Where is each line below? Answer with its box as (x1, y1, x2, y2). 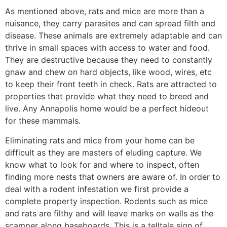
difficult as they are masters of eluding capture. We (5, 147, 202, 158)
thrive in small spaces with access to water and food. (5, 43, 210, 53)
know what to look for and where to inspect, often (5, 159, 199, 170)
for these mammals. (5, 116, 81, 126)
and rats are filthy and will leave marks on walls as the (5, 208, 213, 218)
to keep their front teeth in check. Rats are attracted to (5, 79, 217, 90)
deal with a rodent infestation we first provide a (5, 183, 188, 194)
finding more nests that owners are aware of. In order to (5, 171, 220, 182)
